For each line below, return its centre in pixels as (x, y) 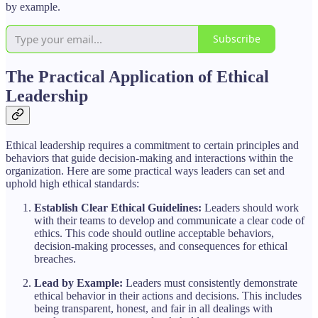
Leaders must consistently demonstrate (210, 283)
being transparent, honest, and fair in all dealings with (153, 308)
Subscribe (237, 39)
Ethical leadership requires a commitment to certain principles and (152, 145)
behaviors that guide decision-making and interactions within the (149, 158)
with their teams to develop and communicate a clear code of (169, 220)
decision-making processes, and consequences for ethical (161, 246)
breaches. (55, 258)
